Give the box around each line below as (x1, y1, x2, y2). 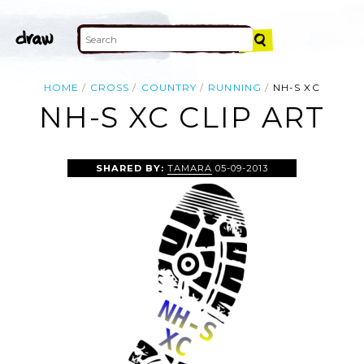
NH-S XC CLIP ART (38, 100, 326, 136)
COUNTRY (141, 81, 197, 93)
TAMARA (167, 162, 213, 174)
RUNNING (208, 81, 262, 93)
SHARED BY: (95, 162, 167, 174)
